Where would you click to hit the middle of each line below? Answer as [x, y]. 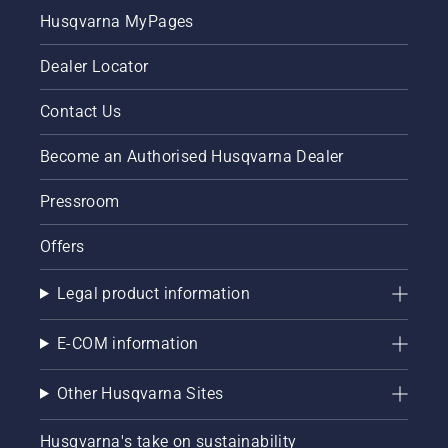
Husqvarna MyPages [117, 21]
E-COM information [127, 343]
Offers [62, 246]
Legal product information [153, 293]
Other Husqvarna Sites [140, 393]
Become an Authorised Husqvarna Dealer [192, 156]
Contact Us [80, 111]
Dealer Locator [94, 66]
